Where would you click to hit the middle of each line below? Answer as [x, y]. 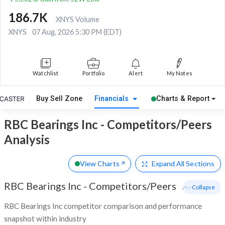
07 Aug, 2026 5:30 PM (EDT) [77, 32]
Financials [113, 99]
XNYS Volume [78, 20]
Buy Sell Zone [59, 99]
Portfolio [94, 73]
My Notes [180, 73]
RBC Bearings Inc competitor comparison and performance [103, 206]
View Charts [99, 163]
